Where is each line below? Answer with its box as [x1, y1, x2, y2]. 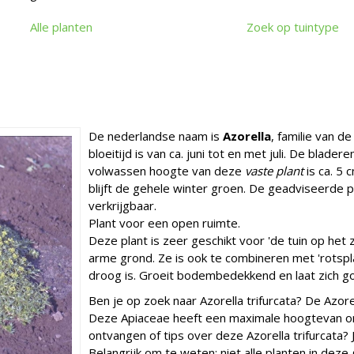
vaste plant [245, 163, 303, 179]
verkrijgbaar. [88, 198, 156, 213]
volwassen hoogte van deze [88, 163, 245, 179]
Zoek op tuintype [246, 19, 339, 35]
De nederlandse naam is [88, 128, 223, 144]
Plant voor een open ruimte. [88, 215, 240, 231]
